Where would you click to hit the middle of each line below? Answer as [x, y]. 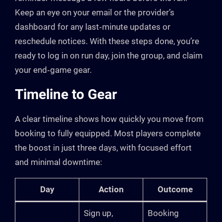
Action [111, 190]
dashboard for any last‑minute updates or [93, 27]
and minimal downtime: [58, 162]
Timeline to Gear [66, 95]
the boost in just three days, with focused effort [103, 148]
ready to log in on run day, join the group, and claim [109, 56]
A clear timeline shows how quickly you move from [109, 119]
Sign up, [98, 213]
